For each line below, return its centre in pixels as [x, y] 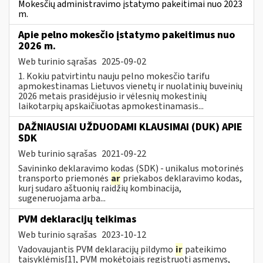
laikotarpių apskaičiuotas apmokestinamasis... [111, 106]
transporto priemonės [64, 178]
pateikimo [205, 249]
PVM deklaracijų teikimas [77, 219]
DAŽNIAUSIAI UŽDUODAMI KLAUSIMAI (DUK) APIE [130, 127]
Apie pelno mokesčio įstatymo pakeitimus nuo [127, 35]
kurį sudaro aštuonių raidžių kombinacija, [100, 188]
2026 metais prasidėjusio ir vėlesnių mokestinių [112, 96]
